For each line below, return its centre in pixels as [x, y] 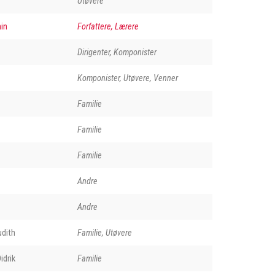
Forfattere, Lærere [108, 26]
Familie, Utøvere [104, 232]
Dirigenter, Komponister [117, 52]
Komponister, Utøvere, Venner [127, 78]
